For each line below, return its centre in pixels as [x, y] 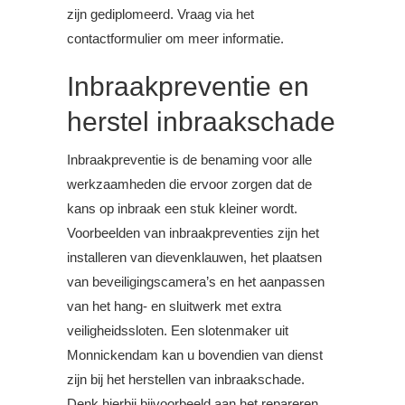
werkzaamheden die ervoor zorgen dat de [189, 184]
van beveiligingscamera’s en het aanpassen [196, 282]
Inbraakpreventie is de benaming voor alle [189, 160]
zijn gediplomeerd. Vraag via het [160, 14]
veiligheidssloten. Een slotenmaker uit [178, 331]
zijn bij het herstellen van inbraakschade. [186, 380]
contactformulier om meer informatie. [175, 39]
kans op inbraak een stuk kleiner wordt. [182, 209]
